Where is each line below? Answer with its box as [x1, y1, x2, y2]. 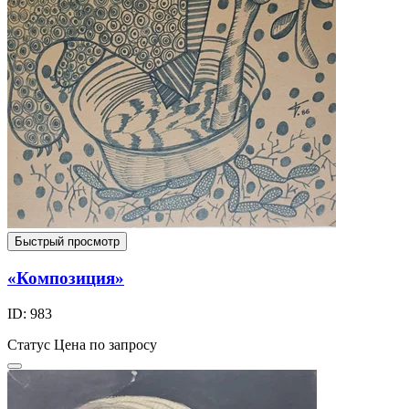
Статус [7, 336, 50, 352]
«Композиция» [7, 268, 124, 288]
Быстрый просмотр [15, 235, 120, 249]
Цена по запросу [54, 336, 157, 352]
